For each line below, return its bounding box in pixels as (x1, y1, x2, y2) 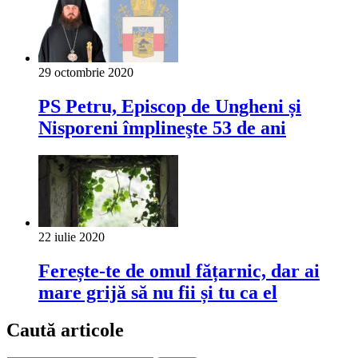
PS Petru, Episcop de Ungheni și (38, 96, 301, 117)
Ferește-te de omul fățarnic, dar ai (38, 260, 320, 281)
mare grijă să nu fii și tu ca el (38, 281, 277, 303)
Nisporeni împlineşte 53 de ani (38, 117, 286, 139)
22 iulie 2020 (38, 230, 105, 245)
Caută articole (6, 319, 124, 340)
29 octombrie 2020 (38, 66, 133, 80)
